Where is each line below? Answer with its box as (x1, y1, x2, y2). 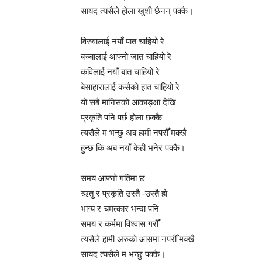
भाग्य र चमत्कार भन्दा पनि (81, 204, 159, 214)
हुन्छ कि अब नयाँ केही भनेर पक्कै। (81, 143, 185, 153)
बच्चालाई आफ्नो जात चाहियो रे (81, 51, 171, 62)
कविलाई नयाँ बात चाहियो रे (81, 67, 160, 77)
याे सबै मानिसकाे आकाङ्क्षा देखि (81, 97, 176, 108)
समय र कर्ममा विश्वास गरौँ (81, 219, 158, 229)
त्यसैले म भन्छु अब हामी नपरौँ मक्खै (81, 127, 187, 138)
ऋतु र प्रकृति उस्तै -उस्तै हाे (81, 188, 167, 199)
